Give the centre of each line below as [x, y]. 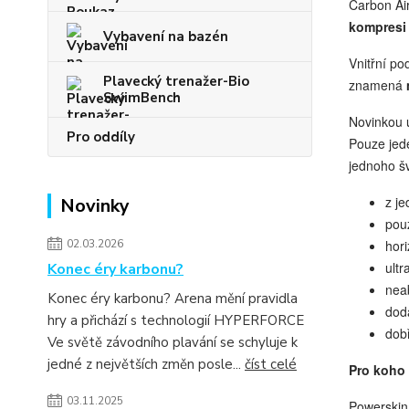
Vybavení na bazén [166, 37]
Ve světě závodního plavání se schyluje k [173, 342]
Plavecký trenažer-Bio [176, 81]
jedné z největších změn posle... [146, 364]
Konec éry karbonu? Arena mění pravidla [173, 299]
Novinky [95, 206]
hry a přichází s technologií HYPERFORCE [176, 320]
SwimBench [142, 98]
